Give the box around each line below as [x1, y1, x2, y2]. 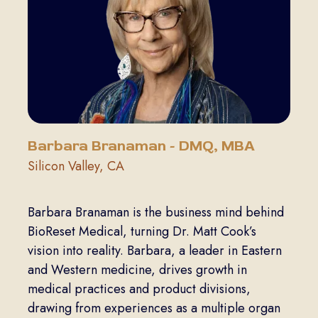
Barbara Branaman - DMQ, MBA [27, 136, 255, 155]
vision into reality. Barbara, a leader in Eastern [27, 241, 282, 260]
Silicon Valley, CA [27, 156, 124, 175]
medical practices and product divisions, [27, 279, 251, 298]
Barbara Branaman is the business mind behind [27, 202, 284, 221]
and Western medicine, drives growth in [27, 260, 247, 279]
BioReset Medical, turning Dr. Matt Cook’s [27, 221, 256, 241]
